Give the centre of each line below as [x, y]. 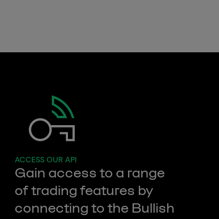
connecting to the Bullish [95, 208]
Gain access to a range [90, 173]
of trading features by [84, 191]
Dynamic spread [62, 15]
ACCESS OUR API [46, 159]
